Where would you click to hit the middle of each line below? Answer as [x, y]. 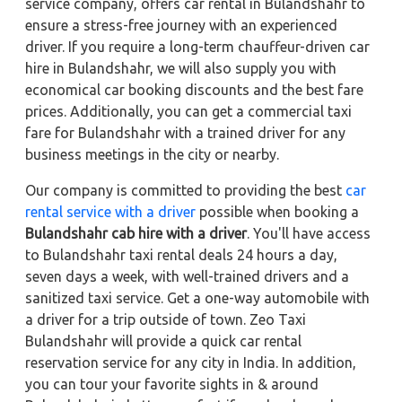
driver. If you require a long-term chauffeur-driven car [197, 46]
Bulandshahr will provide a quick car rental [163, 341]
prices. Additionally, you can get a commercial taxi [188, 111]
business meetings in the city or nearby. [152, 154]
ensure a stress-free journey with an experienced [181, 25]
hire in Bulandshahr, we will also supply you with [181, 68]
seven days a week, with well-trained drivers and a [187, 276]
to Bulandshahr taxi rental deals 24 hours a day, [181, 254]
